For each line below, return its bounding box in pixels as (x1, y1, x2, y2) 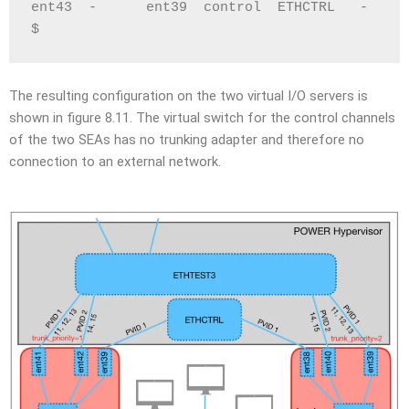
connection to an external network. (9, 152, 221, 170)
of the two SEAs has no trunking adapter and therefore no (9, 131, 364, 148)
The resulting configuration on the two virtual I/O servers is (9, 87, 368, 104)
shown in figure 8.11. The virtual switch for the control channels (9, 109, 395, 126)
